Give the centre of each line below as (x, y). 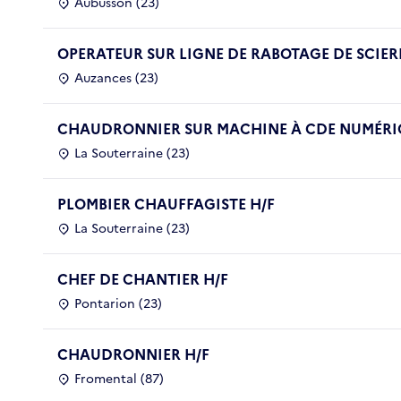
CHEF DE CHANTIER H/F (143, 279)
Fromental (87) (119, 379)
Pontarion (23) (118, 303)
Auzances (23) (116, 78)
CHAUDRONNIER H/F (133, 354)
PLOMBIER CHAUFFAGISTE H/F (166, 204)
